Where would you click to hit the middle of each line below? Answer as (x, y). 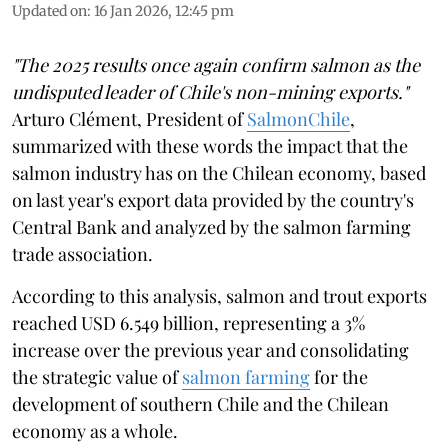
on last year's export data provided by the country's (213, 199)
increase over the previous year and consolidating (210, 349)
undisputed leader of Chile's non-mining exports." (210, 91)
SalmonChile (298, 118)
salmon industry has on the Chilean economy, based (219, 172)
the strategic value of (97, 376)
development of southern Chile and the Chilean (200, 403)
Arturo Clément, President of (129, 118)
